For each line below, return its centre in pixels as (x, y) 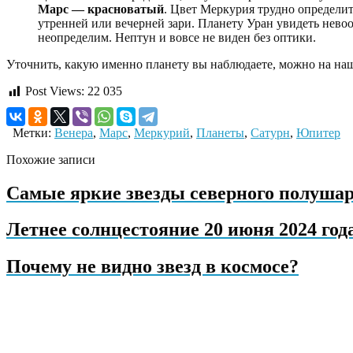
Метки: (30, 132)
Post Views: (55, 91)
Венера (74, 132)
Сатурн (270, 132)
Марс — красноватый (101, 9)
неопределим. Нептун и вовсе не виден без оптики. (177, 38)
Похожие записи (51, 159)
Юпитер (318, 132)
